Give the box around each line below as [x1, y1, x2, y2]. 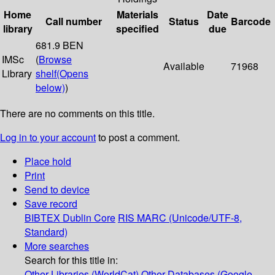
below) [36, 80, 65, 95]
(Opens [56, 66, 88, 81]
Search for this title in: [25, 253, 118, 268]
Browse [39, 52, 72, 67]
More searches [25, 239, 89, 254]
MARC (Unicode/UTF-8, [137, 211, 242, 225]
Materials [117, 7, 158, 22]
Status [169, 14, 199, 29]
